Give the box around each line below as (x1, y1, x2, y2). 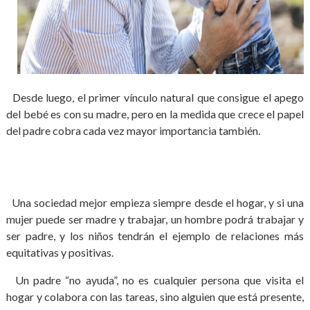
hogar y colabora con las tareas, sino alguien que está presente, (6, 290, 304, 303)
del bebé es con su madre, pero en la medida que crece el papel (6, 107, 304, 120)
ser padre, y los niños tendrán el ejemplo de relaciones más (6, 229, 304, 242)
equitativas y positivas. (6, 246, 113, 259)
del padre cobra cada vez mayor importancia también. (6, 124, 260, 137)
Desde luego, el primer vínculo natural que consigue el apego (6, 91, 304, 104)
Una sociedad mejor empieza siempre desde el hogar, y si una (6, 196, 304, 209)
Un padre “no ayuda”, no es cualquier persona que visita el (6, 273, 304, 286)
